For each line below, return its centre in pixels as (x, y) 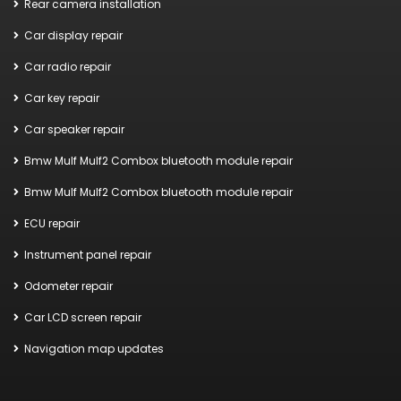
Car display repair (73, 35)
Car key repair (62, 98)
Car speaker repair (74, 129)
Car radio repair (68, 66)
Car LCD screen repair (83, 317)
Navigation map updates (94, 348)
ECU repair (52, 223)
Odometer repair (68, 286)
